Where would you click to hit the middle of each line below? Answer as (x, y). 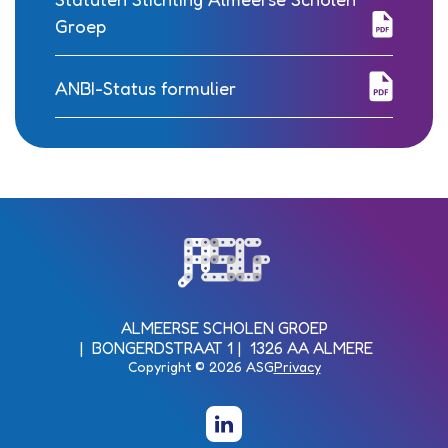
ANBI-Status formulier (145, 88)
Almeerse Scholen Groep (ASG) (307, 251)
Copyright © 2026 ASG (200, 367)
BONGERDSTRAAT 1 (162, 348)
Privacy (297, 367)
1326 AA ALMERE (311, 348)
